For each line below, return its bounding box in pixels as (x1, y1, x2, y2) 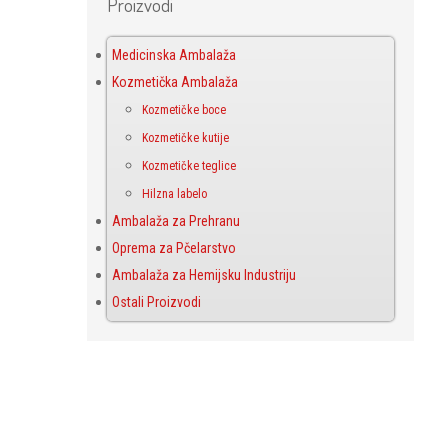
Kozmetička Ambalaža (112, 74, 238, 90)
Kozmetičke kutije (142, 131, 229, 145)
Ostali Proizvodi (112, 294, 201, 310)
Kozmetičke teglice (142, 159, 236, 173)
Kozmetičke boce (142, 103, 226, 117)
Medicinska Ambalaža (112, 47, 236, 63)
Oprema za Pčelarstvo (112, 240, 236, 256)
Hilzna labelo (142, 187, 207, 201)
